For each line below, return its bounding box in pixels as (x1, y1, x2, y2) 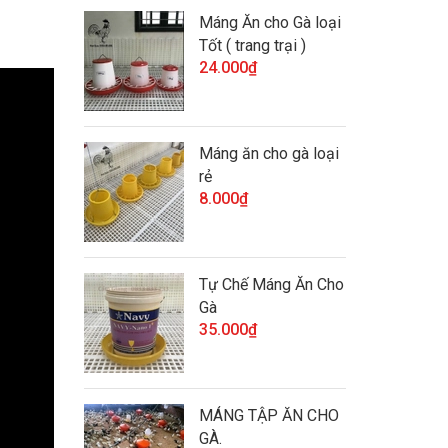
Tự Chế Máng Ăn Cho (198, 275, 344, 294)
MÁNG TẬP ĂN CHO (198, 406, 339, 425)
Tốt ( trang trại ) (198, 36, 306, 55)
